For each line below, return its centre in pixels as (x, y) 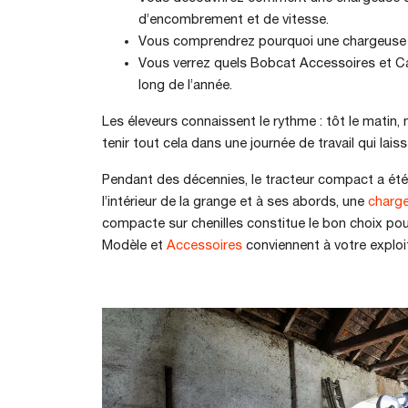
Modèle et (134, 246)
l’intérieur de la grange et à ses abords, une (235, 202)
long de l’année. (185, 86)
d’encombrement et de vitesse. (234, 20)
